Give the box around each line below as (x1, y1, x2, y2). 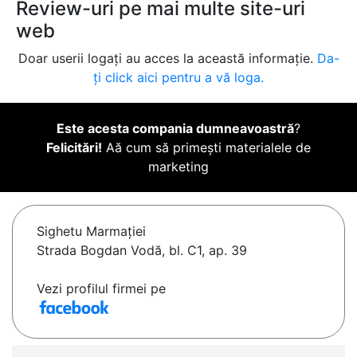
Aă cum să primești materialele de (102, 139, 311, 156)
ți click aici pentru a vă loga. (93, 69, 264, 86)
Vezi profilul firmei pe (37, 280, 166, 297)
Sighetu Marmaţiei (37, 223, 146, 240)
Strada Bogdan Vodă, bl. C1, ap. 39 (37, 242, 247, 259)
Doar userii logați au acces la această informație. (18, 50, 317, 67)
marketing (148, 159, 209, 175)
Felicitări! (46, 139, 102, 156)
